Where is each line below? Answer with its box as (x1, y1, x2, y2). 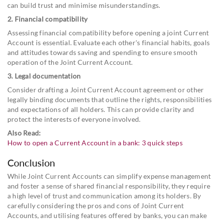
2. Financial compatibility (7, 14, 88, 23)
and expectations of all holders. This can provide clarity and (7, 105, 194, 113)
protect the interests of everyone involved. (7, 114, 141, 123)
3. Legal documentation (7, 71, 81, 80)
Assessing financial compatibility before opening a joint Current (7, 28, 209, 37)
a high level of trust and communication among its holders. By (7, 191, 201, 200)
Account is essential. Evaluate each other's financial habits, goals (7, 38, 210, 47)
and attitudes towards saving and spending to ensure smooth (7, 48, 197, 56)
